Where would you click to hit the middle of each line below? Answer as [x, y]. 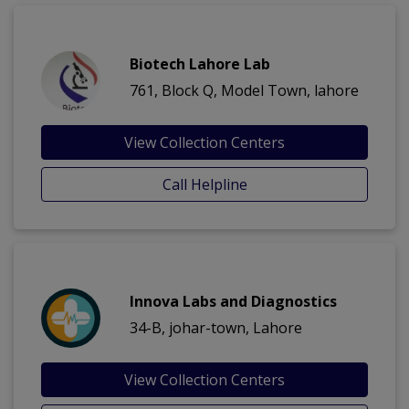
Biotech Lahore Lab [200, 64]
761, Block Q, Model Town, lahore [244, 91]
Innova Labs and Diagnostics [233, 302]
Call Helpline [204, 185]
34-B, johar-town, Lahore [216, 328]
